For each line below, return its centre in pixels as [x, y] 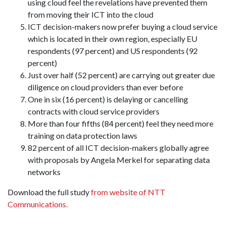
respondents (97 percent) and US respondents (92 [113, 51]
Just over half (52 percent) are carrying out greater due [121, 75]
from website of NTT [128, 192]
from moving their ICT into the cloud [91, 15]
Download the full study [49, 192]
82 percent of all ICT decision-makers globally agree [118, 148]
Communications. [38, 204]
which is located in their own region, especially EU [112, 39]
